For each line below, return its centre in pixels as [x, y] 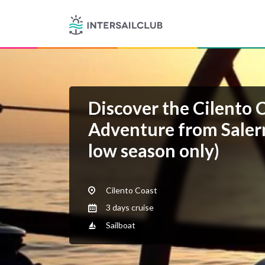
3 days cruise [129, 208]
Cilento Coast [131, 190]
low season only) [154, 150]
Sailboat [120, 225]
